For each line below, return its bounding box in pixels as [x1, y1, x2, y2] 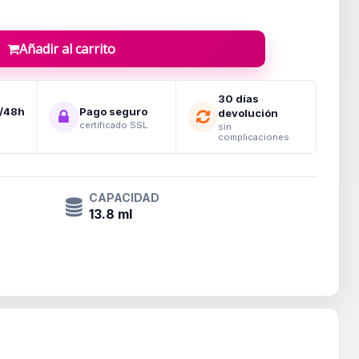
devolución [218, 107, 279, 119]
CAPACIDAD [88, 191, 159, 204]
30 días [218, 92, 260, 105]
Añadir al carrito [19, 40, 116, 58]
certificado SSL [79, 119, 147, 131]
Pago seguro [79, 104, 147, 118]
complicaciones [218, 131, 290, 143]
